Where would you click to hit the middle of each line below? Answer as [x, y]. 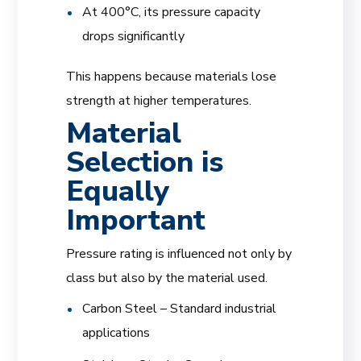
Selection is [145, 162]
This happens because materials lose [172, 77]
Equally [118, 191]
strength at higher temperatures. [159, 101]
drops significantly [134, 36]
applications [116, 333]
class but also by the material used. [167, 278]
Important [136, 220]
